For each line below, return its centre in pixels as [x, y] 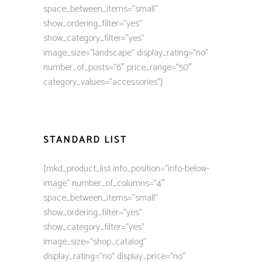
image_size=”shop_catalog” [95, 242]
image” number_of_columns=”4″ [104, 183]
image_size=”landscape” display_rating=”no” [126, 53]
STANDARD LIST [85, 140]
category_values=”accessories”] [103, 82]
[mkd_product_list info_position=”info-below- [126, 169]
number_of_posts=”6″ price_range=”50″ [118, 68]
